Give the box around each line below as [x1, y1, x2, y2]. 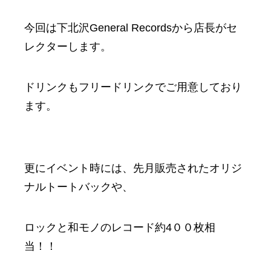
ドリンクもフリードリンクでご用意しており [24, 80, 242, 93]
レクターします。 [24, 40, 111, 53]
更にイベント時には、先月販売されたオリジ [24, 162, 242, 174]
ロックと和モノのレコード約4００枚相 [24, 221, 215, 233]
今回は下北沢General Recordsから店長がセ [24, 21, 237, 34]
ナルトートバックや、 [24, 180, 133, 193]
